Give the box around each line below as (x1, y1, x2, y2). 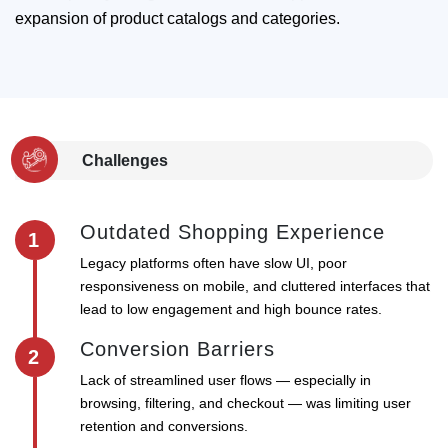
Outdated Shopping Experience (80, 221, 385, 244)
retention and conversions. (80, 418, 248, 435)
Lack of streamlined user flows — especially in (80, 372, 371, 389)
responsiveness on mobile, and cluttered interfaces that (80, 278, 430, 295)
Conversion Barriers (80, 338, 275, 361)
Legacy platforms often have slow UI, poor (80, 255, 347, 272)
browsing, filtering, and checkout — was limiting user (80, 395, 411, 412)
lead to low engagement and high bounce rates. (80, 301, 382, 318)
